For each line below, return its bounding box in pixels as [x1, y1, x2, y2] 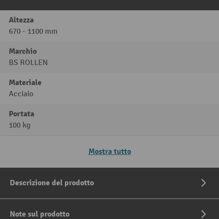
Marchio [9, 46, 37, 57]
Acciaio [9, 89, 33, 99]
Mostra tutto [88, 147, 131, 157]
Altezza [9, 15, 34, 25]
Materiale [9, 78, 42, 88]
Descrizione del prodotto [10, 178, 94, 188]
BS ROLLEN [9, 58, 48, 68]
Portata [9, 109, 34, 119]
